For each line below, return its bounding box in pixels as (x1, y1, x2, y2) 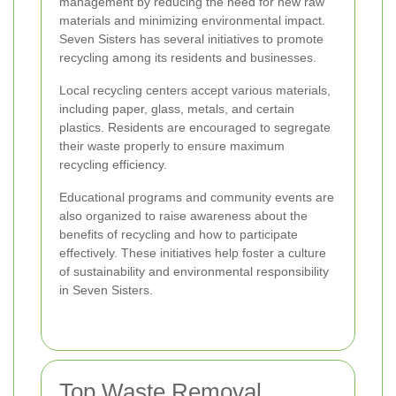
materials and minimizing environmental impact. (59, 12, 325, 27)
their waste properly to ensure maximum (59, 138, 285, 153)
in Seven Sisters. (59, 282, 153, 297)
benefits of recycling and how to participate (59, 226, 298, 241)
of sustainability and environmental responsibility (59, 263, 329, 278)
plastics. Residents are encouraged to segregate (59, 119, 331, 134)
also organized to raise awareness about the (59, 208, 308, 223)
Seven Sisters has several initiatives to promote (59, 31, 324, 46)
